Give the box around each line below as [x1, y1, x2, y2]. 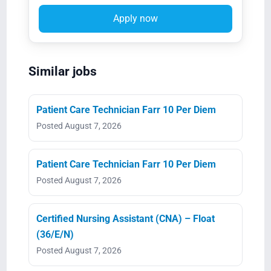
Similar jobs [28, 64, 97, 79]
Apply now [113, 12, 158, 24]
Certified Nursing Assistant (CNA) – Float [36, 212, 215, 224]
